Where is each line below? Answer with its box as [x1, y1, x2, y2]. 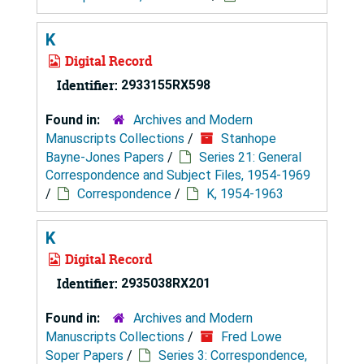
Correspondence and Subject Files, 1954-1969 [45, 167, 310, 183]
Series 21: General [199, 149, 301, 165]
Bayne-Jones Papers [45, 149, 164, 165]
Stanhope [221, 130, 276, 146]
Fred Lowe [221, 328, 282, 344]
